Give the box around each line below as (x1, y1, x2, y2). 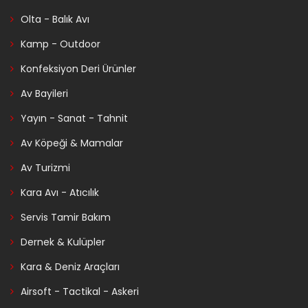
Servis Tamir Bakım (21, 210, 111, 225)
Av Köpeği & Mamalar (21, 136, 123, 151)
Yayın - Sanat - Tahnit (21, 111, 128, 126)
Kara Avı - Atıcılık (21, 186, 99, 200)
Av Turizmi (21, 161, 70, 175)
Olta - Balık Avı (21, 12, 89, 27)
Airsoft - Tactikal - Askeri (21, 285, 139, 299)
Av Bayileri (21, 87, 68, 101)
